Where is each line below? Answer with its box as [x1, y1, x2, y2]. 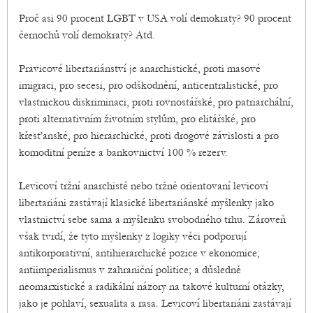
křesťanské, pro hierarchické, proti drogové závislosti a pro [19, 129, 279, 143]
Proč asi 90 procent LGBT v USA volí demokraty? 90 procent [19, 12, 291, 25]
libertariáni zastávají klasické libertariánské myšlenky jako [19, 196, 274, 210]
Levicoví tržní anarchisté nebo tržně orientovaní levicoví [19, 180, 268, 193]
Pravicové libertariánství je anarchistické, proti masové [19, 62, 261, 75]
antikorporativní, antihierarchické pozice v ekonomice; [19, 247, 260, 260]
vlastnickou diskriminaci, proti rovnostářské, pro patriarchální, [19, 96, 293, 109]
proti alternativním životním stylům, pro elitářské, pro [19, 112, 256, 126]
